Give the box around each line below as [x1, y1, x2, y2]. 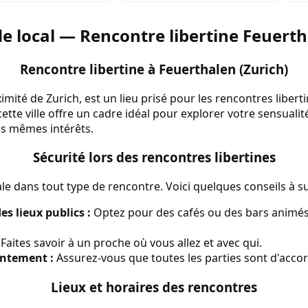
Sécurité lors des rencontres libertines [32, 148, 276, 166]
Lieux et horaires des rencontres [51, 278, 257, 296]
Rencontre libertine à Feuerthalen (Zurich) [20, 60, 288, 78]
